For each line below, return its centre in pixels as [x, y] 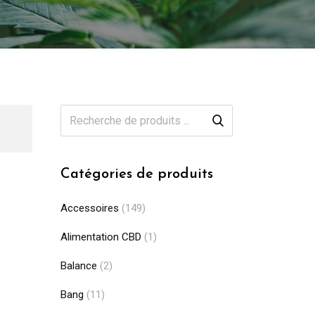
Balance [79, 266]
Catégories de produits [137, 174]
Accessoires [90, 208]
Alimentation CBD [101, 237]
